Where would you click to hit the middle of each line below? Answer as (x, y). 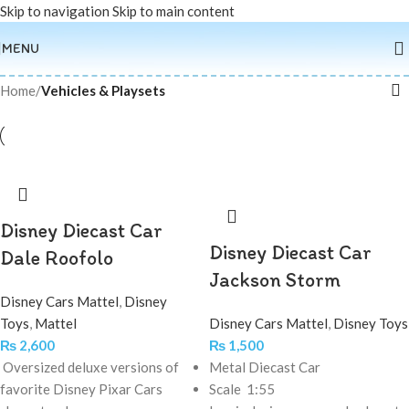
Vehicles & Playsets (103, 90)
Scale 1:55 (242, 389)
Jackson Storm (275, 280)
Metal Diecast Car (265, 367)
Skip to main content (173, 11)
